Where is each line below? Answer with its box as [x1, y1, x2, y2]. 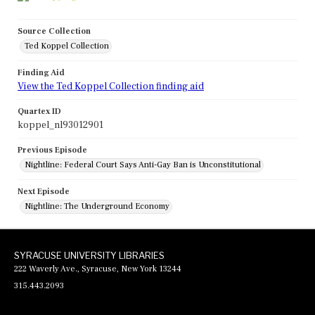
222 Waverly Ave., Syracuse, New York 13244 [14, 264, 181, 275]
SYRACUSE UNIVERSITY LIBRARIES [14, 250, 165, 262]
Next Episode [18, 186, 70, 198]
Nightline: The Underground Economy [25, 201, 169, 212]
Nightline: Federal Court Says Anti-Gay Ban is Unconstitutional [25, 160, 261, 171]
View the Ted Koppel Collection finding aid [18, 80, 204, 94]
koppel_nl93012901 [18, 119, 103, 132]
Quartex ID [18, 106, 61, 117]
